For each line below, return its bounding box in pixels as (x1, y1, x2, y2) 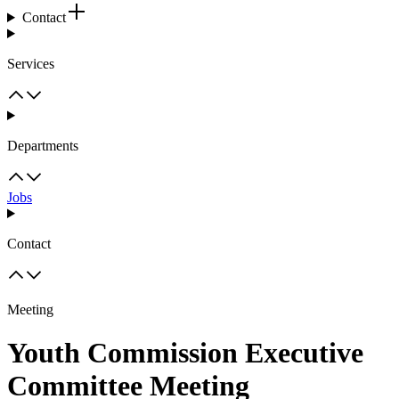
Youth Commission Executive (7, 337, 363, 370)
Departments (7, 138, 78, 153)
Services (7, 56, 54, 71)
